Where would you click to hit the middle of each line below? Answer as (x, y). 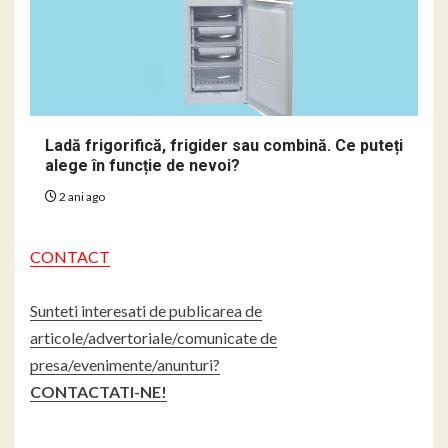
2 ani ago (81, 196)
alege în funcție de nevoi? (142, 165)
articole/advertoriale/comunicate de (153, 337)
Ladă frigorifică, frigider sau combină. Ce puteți (224, 145)
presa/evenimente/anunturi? (125, 364)
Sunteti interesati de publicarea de (146, 310)
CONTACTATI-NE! (98, 391)
